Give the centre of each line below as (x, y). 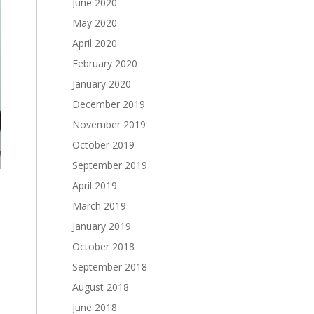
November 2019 (109, 124)
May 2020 (95, 23)
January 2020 (102, 84)
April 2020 (95, 43)
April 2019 (95, 185)
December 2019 (109, 104)
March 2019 (99, 206)
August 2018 (101, 287)
